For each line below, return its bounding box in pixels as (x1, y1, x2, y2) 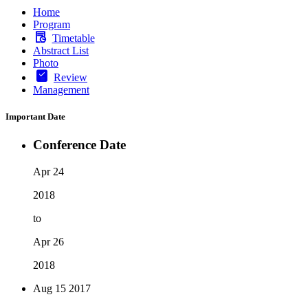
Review (54, 71, 87, 83)
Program (33, 18, 70, 30)
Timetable (52, 32, 95, 44)
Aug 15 (33, 282, 66, 294)
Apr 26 (33, 235, 64, 247)
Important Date (5, 111, 65, 122)
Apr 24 (33, 165, 64, 177)
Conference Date (33, 137, 126, 152)
